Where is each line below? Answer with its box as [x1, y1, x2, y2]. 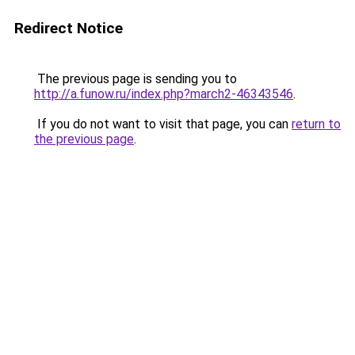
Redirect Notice [14, 19, 123, 37]
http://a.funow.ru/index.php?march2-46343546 [34, 86, 293, 101]
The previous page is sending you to [34, 71, 237, 86]
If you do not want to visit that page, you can [34, 116, 292, 132]
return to [292, 116, 341, 132]
